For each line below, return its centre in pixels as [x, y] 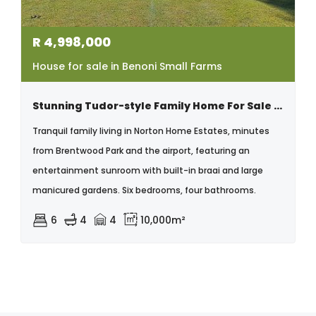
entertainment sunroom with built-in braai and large [148, 170]
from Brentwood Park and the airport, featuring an [141, 151]
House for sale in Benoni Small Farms [127, 66]
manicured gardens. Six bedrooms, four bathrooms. [144, 190]
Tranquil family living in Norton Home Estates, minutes [151, 131]
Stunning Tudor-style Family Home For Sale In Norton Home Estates [278, 106]
